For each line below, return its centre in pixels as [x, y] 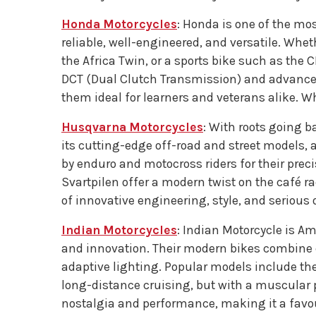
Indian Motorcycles [119, 230]
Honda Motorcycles [119, 24]
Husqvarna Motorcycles [132, 127]
